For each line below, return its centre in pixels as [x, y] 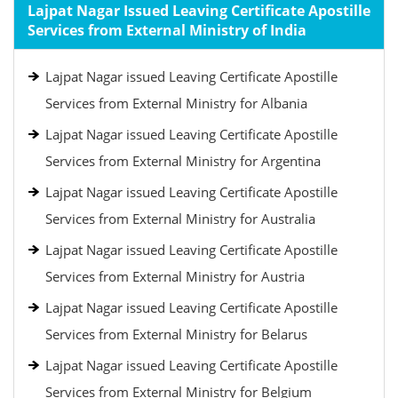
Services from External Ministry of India [167, 30]
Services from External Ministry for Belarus [176, 334]
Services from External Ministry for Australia [180, 219]
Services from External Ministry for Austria [175, 276]
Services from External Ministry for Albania [176, 103]
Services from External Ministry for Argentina [183, 161]
